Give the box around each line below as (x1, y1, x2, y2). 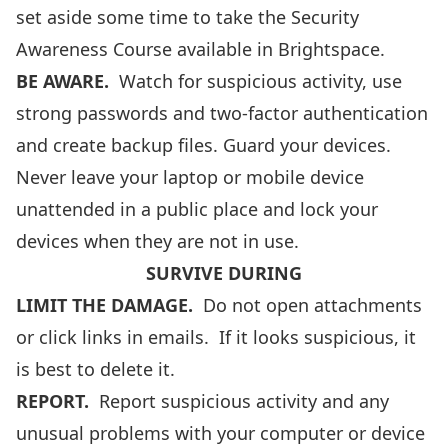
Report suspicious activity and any (99, 389, 389, 413)
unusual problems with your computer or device (16, 421, 425, 445)
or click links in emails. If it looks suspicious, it (16, 325, 416, 349)
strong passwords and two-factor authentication (16, 101, 428, 125)
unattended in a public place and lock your (16, 197, 378, 221)
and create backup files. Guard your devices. (16, 133, 396, 157)
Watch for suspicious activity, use (114, 69, 402, 93)
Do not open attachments (193, 293, 422, 317)
